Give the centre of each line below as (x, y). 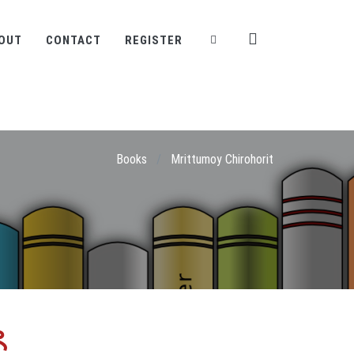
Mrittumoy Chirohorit (222, 159)
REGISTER (154, 40)
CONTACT (73, 40)
